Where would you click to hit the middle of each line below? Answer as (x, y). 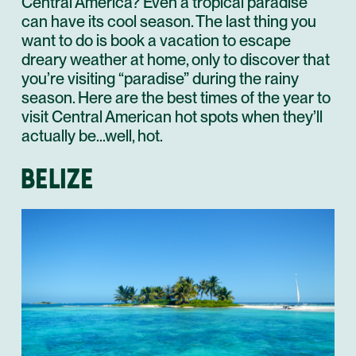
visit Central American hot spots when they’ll (172, 116)
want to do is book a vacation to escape (156, 40)
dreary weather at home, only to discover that (176, 59)
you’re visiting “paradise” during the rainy (160, 78)
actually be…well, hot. (92, 135)
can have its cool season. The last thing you (169, 21)
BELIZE (58, 178)
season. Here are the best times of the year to (176, 97)
